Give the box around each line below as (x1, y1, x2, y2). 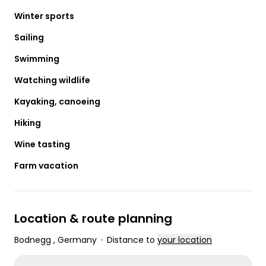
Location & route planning (14, 210, 172, 227)
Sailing (14, 31, 44, 43)
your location (157, 233, 212, 246)
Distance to (107, 233, 157, 246)
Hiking (14, 116, 41, 129)
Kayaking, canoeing (14, 95, 100, 107)
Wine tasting (14, 138, 70, 150)
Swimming (14, 52, 59, 65)
